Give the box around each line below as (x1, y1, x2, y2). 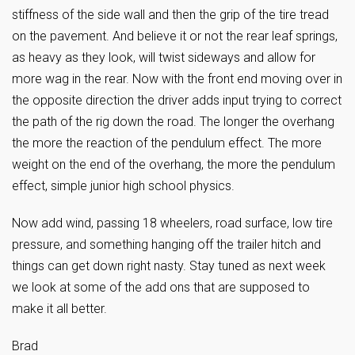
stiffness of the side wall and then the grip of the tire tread (12, 7, 329, 22)
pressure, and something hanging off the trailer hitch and (12, 237, 321, 252)
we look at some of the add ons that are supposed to (12, 280, 310, 295)
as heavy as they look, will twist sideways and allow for (12, 50, 315, 65)
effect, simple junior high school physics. (12, 178, 235, 193)
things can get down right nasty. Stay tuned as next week (12, 258, 326, 273)
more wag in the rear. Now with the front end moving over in (12, 71, 342, 86)
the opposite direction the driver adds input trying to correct (12, 93, 342, 108)
